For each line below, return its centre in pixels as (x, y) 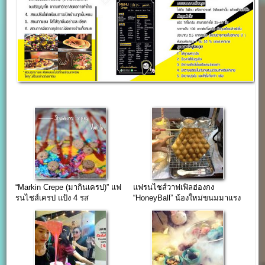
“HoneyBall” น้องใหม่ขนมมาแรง (187, 198)
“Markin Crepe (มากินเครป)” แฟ (69, 187)
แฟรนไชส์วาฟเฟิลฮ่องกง (173, 187)
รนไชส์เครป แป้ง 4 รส (52, 198)
